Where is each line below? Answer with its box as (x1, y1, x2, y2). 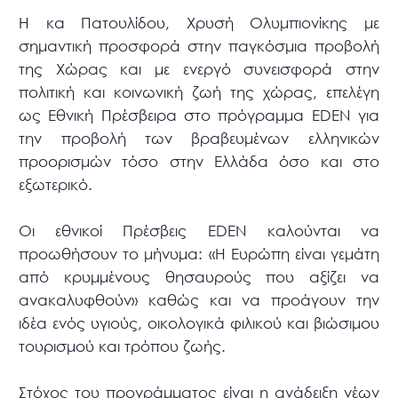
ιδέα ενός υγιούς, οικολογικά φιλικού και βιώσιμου (19, 313, 379, 332)
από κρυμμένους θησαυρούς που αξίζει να (19, 267, 379, 286)
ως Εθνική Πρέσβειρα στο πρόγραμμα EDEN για (19, 105, 379, 124)
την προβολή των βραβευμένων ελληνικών (19, 128, 379, 147)
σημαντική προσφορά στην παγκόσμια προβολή (19, 36, 379, 55)
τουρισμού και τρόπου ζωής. (19, 336, 231, 355)
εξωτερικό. (19, 174, 93, 194)
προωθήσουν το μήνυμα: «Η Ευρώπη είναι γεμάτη (19, 243, 379, 263)
